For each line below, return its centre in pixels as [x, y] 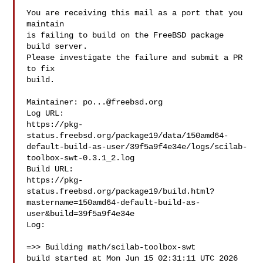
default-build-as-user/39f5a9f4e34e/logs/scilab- [137, 147]
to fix [41, 69]
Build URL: [55, 169]
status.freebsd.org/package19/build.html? [121, 191]
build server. [57, 46]
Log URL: [45, 113]
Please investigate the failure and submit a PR [135, 58]
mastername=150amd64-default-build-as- [114, 203]
